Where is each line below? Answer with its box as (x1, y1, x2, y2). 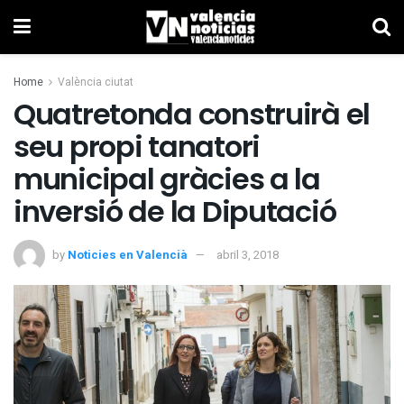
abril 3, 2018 (216, 245, 279, 263)
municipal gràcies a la (14, 159, 320, 199)
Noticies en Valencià (68, 245, 188, 263)
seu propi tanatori (14, 126, 260, 167)
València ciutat (58, 74, 133, 90)
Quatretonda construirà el (14, 94, 370, 134)
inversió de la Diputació (14, 191, 336, 232)
